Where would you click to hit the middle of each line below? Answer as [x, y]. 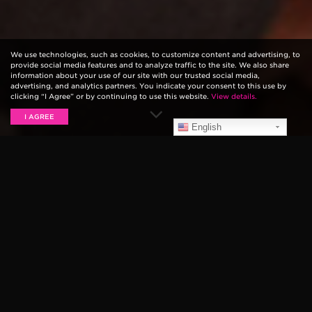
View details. [234, 96]
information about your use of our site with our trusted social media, [135, 75]
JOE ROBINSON [156, 212]
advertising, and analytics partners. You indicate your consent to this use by [148, 86]
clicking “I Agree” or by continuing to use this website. [111, 96]
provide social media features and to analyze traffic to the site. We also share [150, 65]
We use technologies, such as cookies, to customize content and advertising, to [155, 54]
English [205, 127]
